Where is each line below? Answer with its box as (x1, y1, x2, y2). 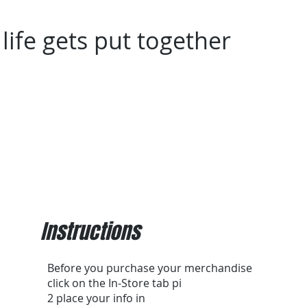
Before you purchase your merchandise (47, 260, 255, 275)
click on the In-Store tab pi (47, 275, 182, 291)
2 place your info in (47, 291, 145, 306)
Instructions (40, 217, 140, 247)
